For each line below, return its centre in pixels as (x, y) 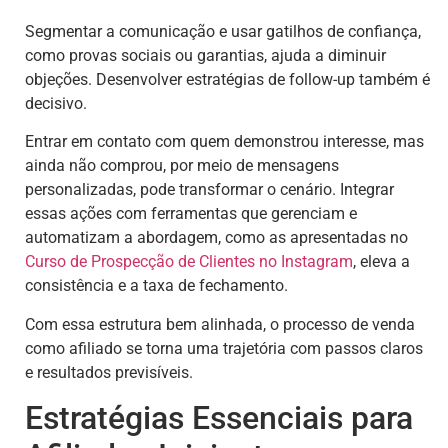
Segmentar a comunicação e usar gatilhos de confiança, (223, 31)
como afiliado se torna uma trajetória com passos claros (224, 348)
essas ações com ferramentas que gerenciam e (191, 214)
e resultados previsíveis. (109, 372)
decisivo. (56, 103)
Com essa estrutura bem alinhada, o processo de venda (220, 324)
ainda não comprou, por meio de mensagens (182, 166)
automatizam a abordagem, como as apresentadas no (216, 238)
